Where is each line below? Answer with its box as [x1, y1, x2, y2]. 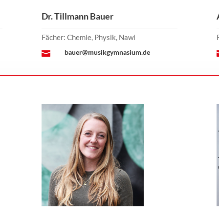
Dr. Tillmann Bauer [41, 11, 113, 22]
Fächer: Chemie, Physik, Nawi [41, 33, 135, 42]
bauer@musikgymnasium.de [64, 48, 150, 57]
